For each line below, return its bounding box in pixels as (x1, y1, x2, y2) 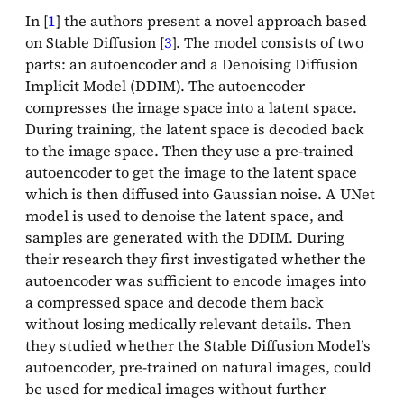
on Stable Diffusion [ (25, 32, 164, 52)
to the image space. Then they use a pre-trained (25, 140, 353, 161)
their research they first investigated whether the (25, 248, 366, 269)
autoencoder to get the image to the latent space (25, 161, 357, 182)
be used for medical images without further (25, 378, 326, 399)
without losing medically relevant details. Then (25, 313, 351, 334)
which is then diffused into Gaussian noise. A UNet (25, 183, 375, 204)
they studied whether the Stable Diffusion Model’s (25, 335, 371, 355)
